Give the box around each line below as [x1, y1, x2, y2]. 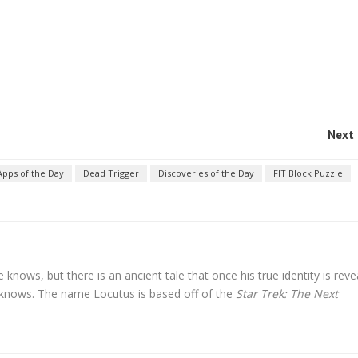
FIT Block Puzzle [273, 166, 343, 179]
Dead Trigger [83, 166, 139, 179]
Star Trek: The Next [236, 285, 338, 301]
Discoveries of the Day [158, 166, 254, 179]
